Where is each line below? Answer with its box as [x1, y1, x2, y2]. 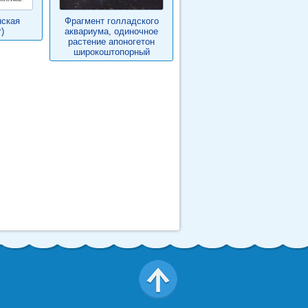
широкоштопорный [73, 47, 150, 57]
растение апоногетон [68, 36, 155, 47]
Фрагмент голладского [64, 16, 159, 26]
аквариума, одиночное [65, 26, 158, 36]
